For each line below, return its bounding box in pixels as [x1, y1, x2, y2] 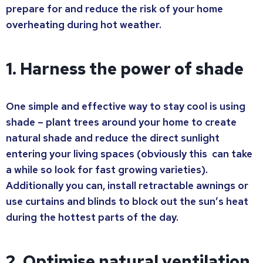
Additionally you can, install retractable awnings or [6, 179, 248, 193]
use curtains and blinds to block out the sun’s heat [6, 195, 248, 208]
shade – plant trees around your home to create [6, 116, 237, 129]
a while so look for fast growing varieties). [6, 163, 208, 177]
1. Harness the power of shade [6, 58, 244, 80]
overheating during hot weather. [6, 18, 161, 31]
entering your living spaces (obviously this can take [6, 147, 252, 161]
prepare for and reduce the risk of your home [6, 2, 223, 15]
